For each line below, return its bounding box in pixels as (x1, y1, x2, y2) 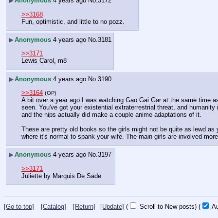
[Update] (100, 202, 124, 210)
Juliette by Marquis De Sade (21, 172, 101, 180)
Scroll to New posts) (138, 202, 197, 210)
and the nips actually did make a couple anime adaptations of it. (21, 111, 201, 119)
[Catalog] (41, 202, 66, 210)
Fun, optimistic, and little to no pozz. (21, 18, 125, 25)
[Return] (73, 202, 95, 210)
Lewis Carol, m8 (21, 57, 67, 65)
